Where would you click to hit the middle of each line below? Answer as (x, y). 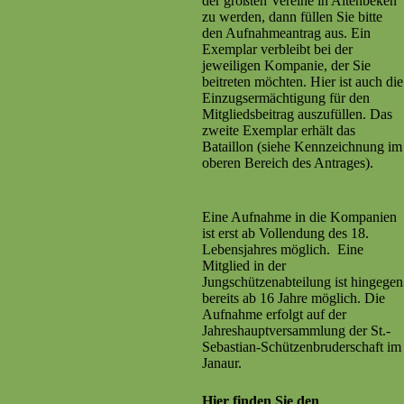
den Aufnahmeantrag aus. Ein (286, 32)
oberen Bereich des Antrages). (288, 162)
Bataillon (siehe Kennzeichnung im (302, 146)
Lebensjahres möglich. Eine (283, 249)
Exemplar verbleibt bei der (277, 49)
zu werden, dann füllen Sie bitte (292, 16)
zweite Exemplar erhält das (279, 130)
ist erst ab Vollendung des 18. (285, 233)
